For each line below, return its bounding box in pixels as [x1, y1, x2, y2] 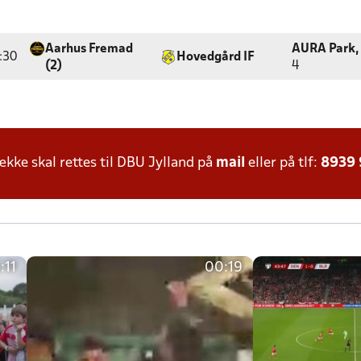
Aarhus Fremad [45, 44, 134, 55]
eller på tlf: [245, 156, 321, 170]
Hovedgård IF [176, 52, 255, 63]
